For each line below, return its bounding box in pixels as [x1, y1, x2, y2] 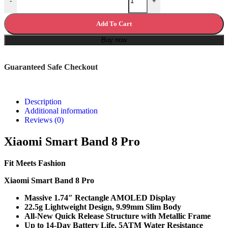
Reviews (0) [24, 115, 64, 124]
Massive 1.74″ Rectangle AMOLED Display [24, 193, 176, 202]
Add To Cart [96, 19, 132, 27]
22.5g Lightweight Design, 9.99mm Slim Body [24, 202, 181, 211]
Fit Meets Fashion [4, 158, 66, 167]
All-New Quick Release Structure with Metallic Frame [24, 211, 211, 220]
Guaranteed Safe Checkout [4, 62, 98, 71]
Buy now [101, 36, 127, 44]
